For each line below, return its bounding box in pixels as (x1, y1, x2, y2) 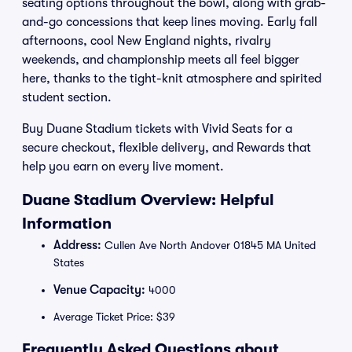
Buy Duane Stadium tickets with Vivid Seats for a (22, 122, 292, 136)
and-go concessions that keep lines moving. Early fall (22, 15, 317, 29)
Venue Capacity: (53, 283, 145, 297)
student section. (22, 90, 112, 104)
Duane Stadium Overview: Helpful (22, 191, 274, 209)
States (53, 256, 84, 269)
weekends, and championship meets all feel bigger (22, 53, 299, 67)
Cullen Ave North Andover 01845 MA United (101, 239, 316, 251)
